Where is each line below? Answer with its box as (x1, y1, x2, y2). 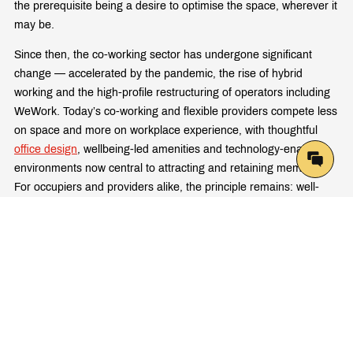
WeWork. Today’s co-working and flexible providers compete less (14, 105, 337, 117)
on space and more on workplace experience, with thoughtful (14, 124, 318, 136)
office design (14, 143, 77, 155)
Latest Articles (84, 280, 269, 312)
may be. (14, 18, 54, 31)
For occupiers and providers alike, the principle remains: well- (14, 180, 319, 193)
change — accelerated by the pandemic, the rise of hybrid (14, 67, 303, 80)
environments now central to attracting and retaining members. (14, 162, 327, 174)
